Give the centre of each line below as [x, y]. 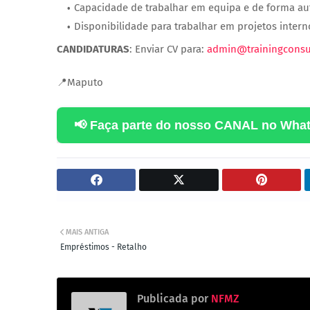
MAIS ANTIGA [87, 232]
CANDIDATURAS [93, 49]
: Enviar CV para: [168, 49]
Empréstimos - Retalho [103, 247]
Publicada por [173, 298]
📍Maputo [80, 82]
